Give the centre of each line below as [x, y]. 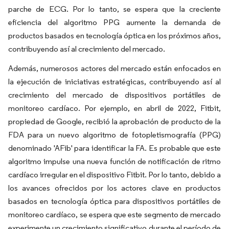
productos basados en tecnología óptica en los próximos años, [114, 36]
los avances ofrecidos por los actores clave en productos [114, 188]
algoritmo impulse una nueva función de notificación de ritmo [114, 161]
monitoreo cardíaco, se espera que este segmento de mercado [114, 214]
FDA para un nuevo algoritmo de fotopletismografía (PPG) [114, 135]
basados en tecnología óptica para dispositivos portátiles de [114, 201]
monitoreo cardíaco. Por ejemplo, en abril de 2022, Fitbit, [114, 108]
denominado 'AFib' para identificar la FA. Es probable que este [114, 148]
